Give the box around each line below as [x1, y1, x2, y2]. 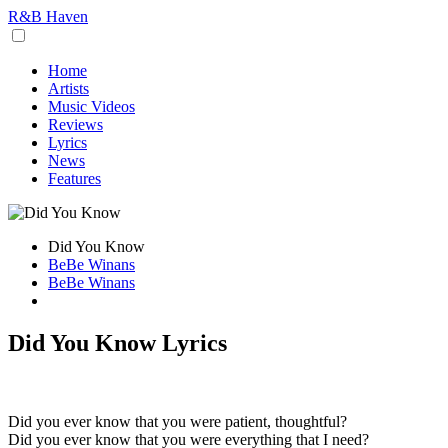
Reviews [48, 116, 103, 133]
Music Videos [48, 98, 135, 115]
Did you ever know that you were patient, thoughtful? [8, 412, 347, 430]
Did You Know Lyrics [8, 329, 227, 356]
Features [48, 170, 101, 187]
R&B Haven [8, 8, 88, 25]
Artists [48, 80, 89, 97]
